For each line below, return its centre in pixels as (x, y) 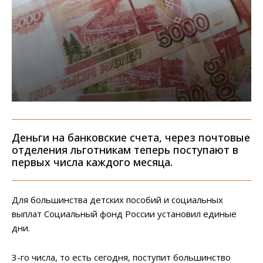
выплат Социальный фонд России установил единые (124, 214)
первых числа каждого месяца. (92, 162)
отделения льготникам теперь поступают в (125, 150)
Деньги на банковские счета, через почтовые (131, 138)
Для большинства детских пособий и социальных (117, 200)
